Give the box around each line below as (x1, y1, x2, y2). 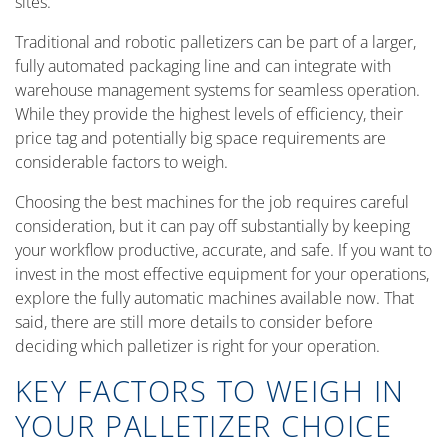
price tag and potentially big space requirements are (15, 127, 386, 149)
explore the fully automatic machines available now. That (15, 287, 414, 309)
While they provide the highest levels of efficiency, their (15, 103, 403, 125)
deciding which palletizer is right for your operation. (15, 335, 380, 357)
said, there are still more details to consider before (15, 311, 373, 333)
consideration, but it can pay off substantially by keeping (15, 215, 410, 237)
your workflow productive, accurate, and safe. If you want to (15, 239, 432, 261)
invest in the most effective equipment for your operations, (15, 263, 429, 285)
